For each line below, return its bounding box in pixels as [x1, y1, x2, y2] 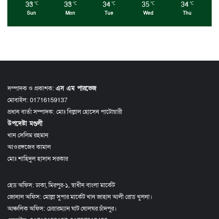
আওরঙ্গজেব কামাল [7, 143, 51, 152]
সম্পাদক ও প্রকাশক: [7, 84, 56, 93]
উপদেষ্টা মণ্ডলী [7, 119, 43, 129]
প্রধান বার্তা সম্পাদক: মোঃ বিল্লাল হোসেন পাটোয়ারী [7, 108, 122, 117]
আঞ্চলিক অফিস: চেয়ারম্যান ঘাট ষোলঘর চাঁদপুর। [7, 204, 117, 214]
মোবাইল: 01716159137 [7, 96, 67, 105]
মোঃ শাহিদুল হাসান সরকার [7, 154, 68, 164]
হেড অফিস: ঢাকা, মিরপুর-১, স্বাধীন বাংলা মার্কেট [7, 181, 115, 190]
